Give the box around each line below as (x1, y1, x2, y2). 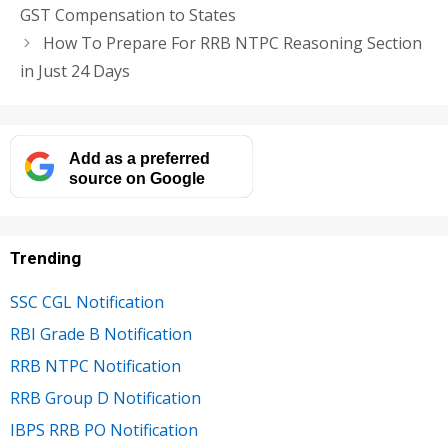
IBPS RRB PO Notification (10, 419, 198, 442)
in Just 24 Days (20, 60, 130, 83)
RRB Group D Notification (10, 387, 201, 410)
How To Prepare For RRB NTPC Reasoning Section (42, 32, 422, 55)
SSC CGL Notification (10, 291, 164, 314)
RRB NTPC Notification (10, 355, 181, 378)
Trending (10, 248, 81, 269)
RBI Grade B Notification (10, 323, 192, 346)
